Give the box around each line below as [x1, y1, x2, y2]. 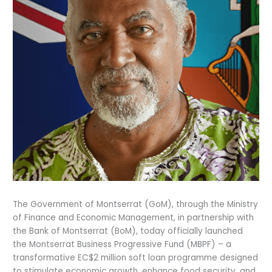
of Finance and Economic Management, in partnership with [13, 211, 254, 223]
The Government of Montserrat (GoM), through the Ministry [13, 198, 259, 210]
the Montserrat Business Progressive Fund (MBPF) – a [13, 238, 232, 250]
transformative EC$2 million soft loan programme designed [13, 251, 259, 263]
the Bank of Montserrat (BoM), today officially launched [13, 225, 243, 237]
